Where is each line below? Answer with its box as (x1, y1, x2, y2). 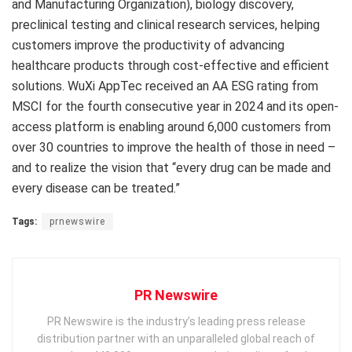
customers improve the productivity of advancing (12, 37, 284, 53)
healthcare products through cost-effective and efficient (12, 57, 329, 73)
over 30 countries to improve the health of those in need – (12, 139, 335, 155)
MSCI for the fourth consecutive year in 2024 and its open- (12, 98, 339, 114)
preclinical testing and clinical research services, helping (12, 16, 320, 32)
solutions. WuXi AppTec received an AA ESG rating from (12, 78, 318, 93)
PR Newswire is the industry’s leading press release (46, 314, 306, 328)
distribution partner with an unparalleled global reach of (37, 332, 315, 345)
